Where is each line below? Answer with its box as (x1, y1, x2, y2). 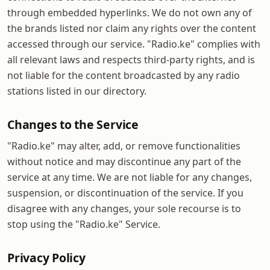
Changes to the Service (7, 116, 139, 133)
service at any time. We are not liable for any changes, (7, 170, 252, 184)
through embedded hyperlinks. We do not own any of (7, 5, 252, 19)
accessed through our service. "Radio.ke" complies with (7, 37, 260, 51)
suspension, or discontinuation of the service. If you (7, 186, 243, 199)
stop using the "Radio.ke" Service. (7, 217, 160, 231)
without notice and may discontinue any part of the (7, 154, 241, 168)
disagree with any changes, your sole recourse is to (7, 201, 241, 215)
